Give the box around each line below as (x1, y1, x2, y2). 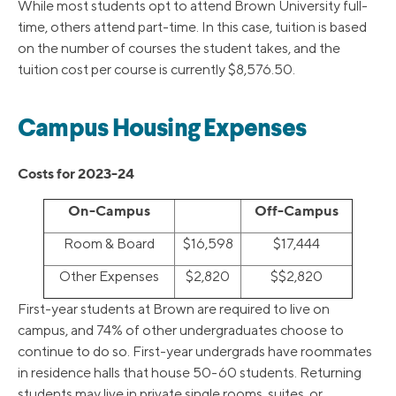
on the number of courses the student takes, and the (18, 40, 340, 57)
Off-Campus (255, 202, 339, 220)
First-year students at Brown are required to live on (18, 301, 330, 318)
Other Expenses (59, 268, 159, 286)
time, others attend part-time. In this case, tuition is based (18, 19, 367, 36)
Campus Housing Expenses (18, 118, 306, 143)
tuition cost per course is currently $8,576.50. (18, 61, 295, 79)
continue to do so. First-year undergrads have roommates (18, 343, 372, 361)
